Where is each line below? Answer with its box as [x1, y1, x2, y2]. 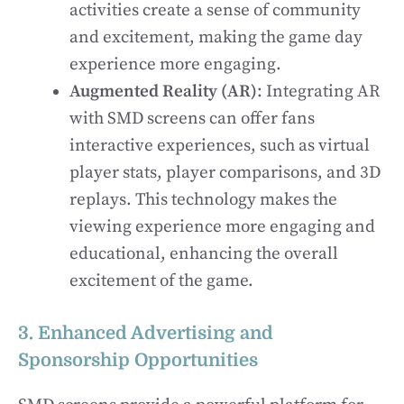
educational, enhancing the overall [69, 243, 338, 264]
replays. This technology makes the [69, 188, 337, 210]
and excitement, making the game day [69, 26, 363, 48]
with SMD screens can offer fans [69, 107, 315, 129]
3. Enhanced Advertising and [18, 323, 273, 344]
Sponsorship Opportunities [18, 350, 258, 371]
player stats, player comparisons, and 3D [69, 161, 381, 183]
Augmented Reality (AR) [69, 80, 257, 102]
